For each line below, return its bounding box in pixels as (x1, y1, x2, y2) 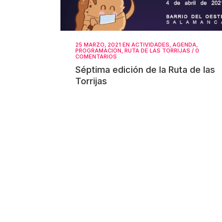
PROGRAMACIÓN (75, 47, 121, 54)
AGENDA (172, 41, 196, 48)
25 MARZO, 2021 (75, 41, 121, 48)
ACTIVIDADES (131, 41, 169, 48)
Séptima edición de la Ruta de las (75, 64, 215, 75)
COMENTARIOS (75, 53, 117, 60)
